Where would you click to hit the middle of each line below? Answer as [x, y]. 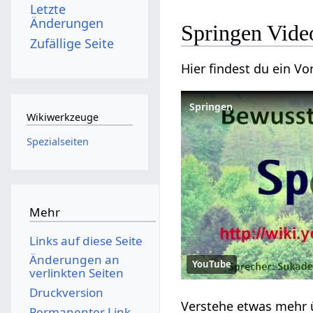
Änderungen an [74, 260]
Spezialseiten [57, 141]
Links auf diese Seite [86, 240]
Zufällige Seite [72, 43]
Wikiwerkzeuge [62, 117]
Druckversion [66, 292]
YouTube [212, 264]
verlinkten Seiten [76, 273]
